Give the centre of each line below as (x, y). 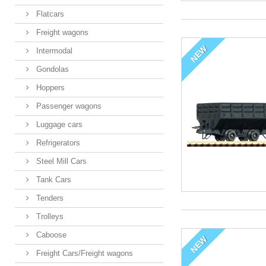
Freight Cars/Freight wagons (83, 254)
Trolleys (49, 217)
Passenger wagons (68, 106)
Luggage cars (58, 125)
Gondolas (51, 69)
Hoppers (49, 88)
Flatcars (49, 14)
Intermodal (53, 51)
